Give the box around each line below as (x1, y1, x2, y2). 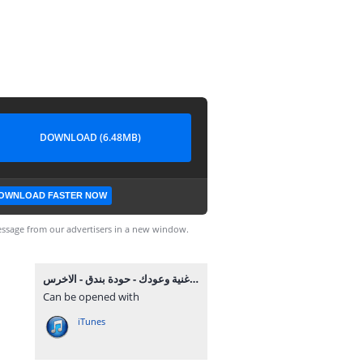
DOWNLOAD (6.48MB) (39, 130, 141, 144)
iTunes (78, 315, 105, 327)
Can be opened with (43, 289, 139, 304)
